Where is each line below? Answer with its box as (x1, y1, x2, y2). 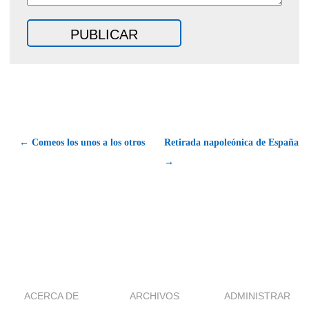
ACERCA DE (24, 290, 79, 301)
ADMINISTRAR (224, 290, 291, 301)
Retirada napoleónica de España (164, 137, 299, 148)
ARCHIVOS (130, 290, 179, 301)
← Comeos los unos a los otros (19, 137, 145, 148)
